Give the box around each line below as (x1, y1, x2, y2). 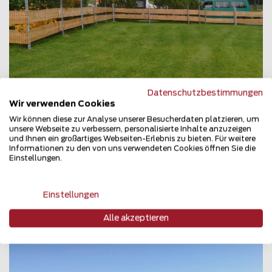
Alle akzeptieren (103, 214, 169, 223)
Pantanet (33, 147, 85, 158)
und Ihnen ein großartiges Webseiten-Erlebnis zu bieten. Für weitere (9, 135, 256, 143)
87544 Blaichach (33, 162, 112, 172)
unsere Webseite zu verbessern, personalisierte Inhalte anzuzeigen (9, 125, 251, 133)
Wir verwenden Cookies (9, 100, 115, 109)
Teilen (141, 185, 171, 195)
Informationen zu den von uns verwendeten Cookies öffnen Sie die (9, 144, 256, 152)
